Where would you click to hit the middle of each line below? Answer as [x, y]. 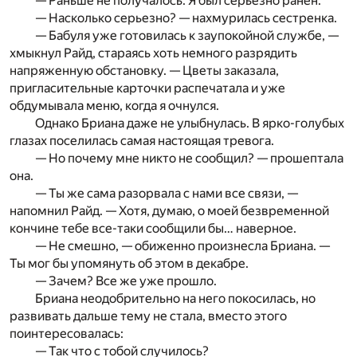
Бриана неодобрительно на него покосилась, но [175, 298]
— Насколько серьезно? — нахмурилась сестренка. [186, 18]
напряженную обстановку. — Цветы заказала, [144, 70]
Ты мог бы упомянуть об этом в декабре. [129, 263]
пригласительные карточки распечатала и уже [147, 88]
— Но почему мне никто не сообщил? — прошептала [189, 158]
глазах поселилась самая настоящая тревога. [142, 140]
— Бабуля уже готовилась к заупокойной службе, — [187, 35]
